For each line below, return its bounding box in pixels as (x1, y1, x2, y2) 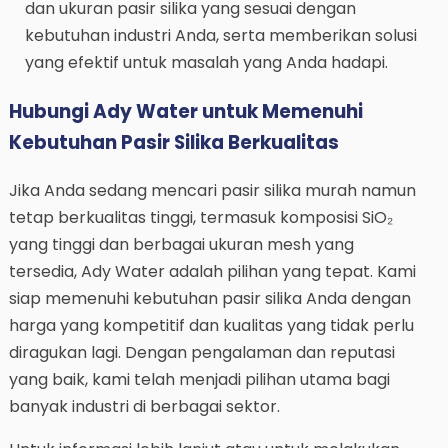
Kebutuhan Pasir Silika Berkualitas (8, 128, 339, 156)
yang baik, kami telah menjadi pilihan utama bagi (8, 367, 390, 391)
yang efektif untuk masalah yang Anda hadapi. (24, 50, 388, 74)
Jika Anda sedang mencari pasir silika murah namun (8, 178, 416, 202)
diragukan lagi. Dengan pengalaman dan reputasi (8, 340, 395, 364)
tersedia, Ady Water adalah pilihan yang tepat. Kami (8, 259, 416, 283)
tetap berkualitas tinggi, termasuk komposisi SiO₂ (8, 205, 393, 229)
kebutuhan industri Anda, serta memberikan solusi (24, 23, 417, 47)
